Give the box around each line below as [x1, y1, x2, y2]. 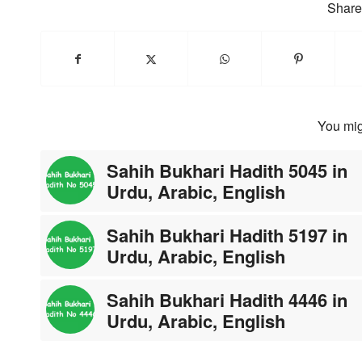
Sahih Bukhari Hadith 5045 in [107, 157, 347, 183]
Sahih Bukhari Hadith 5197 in [107, 221, 347, 248]
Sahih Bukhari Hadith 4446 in [107, 286, 347, 313]
